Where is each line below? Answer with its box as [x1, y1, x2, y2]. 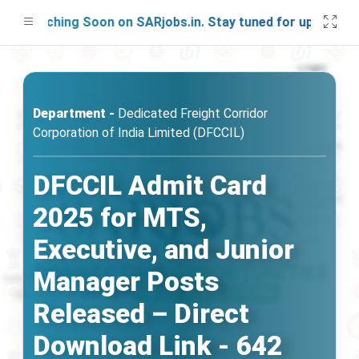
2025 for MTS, [33, 202, 207, 233]
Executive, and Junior [33, 234, 294, 265]
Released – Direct [33, 298, 249, 329]
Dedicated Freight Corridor [115, 106, 268, 121]
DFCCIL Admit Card [33, 170, 267, 201]
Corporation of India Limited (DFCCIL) [33, 125, 244, 140]
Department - [33, 106, 115, 121]
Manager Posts [33, 266, 219, 297]
